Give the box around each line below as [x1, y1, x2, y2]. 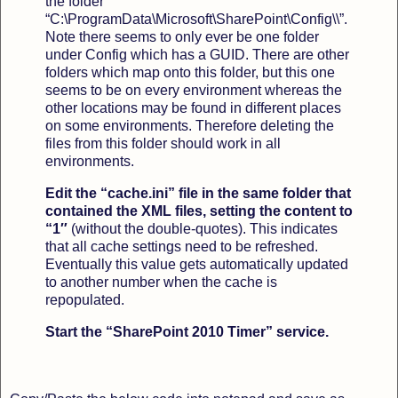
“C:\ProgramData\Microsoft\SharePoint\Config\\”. [45, 12, 347, 28]
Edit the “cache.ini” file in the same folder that [45, 186, 351, 202]
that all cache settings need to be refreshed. [45, 239, 318, 255]
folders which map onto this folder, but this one [45, 65, 335, 81]
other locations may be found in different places [45, 100, 341, 116]
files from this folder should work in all [45, 136, 281, 152]
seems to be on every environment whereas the [45, 83, 342, 99]
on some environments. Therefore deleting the [45, 118, 334, 134]
